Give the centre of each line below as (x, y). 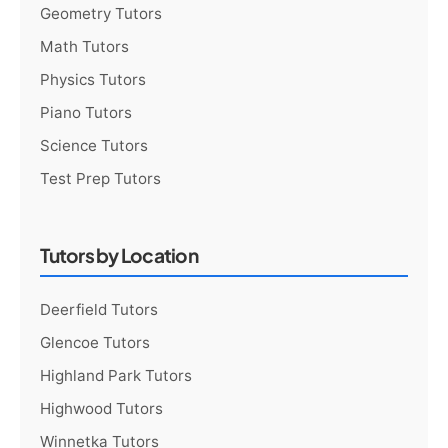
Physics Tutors (93, 79)
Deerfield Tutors (99, 309)
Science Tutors (94, 145)
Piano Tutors (86, 112)
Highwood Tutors (102, 408)
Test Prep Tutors (101, 178)
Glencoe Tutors (95, 342)
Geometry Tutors (101, 13)
